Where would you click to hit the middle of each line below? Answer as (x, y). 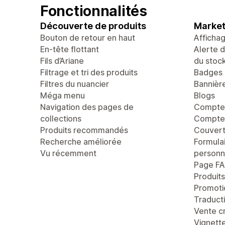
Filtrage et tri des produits (89, 72)
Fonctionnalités (94, 11)
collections (61, 119)
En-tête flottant (70, 49)
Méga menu (63, 95)
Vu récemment (68, 153)
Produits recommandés (84, 130)
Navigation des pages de (87, 107)
